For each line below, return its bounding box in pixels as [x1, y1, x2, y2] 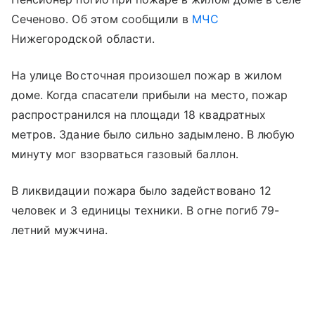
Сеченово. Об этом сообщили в [11, 12, 193, 27]
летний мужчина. [11, 223, 108, 238]
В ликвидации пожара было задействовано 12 [11, 184, 271, 198]
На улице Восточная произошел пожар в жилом [11, 68, 283, 83]
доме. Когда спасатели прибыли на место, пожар [11, 88, 288, 103]
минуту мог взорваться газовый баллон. [11, 147, 238, 162]
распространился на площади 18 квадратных [11, 108, 266, 122]
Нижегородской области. [11, 32, 155, 46]
